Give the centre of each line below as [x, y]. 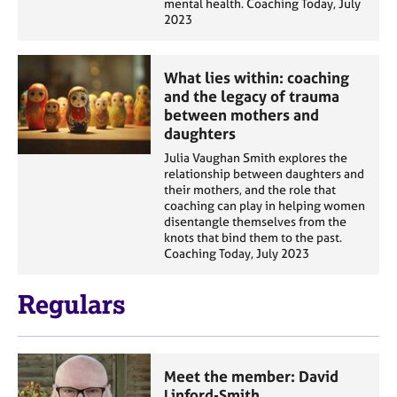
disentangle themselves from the [255, 221]
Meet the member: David [251, 376]
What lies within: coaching [257, 77]
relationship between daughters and [264, 173]
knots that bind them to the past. [253, 237]
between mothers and [241, 114]
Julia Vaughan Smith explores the [256, 157]
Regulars [72, 304]
